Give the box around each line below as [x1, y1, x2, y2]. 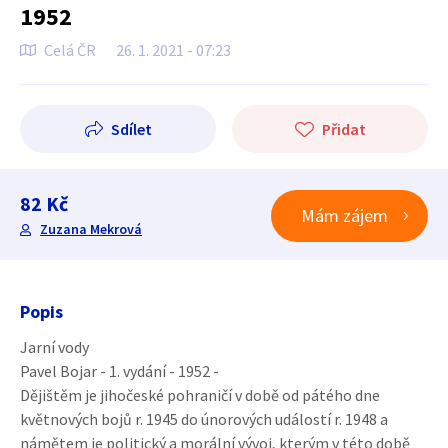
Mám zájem [301, 204, 388, 227]
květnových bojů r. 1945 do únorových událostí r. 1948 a [20, 409, 388, 429]
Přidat [321, 119, 366, 139]
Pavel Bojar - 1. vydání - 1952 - [20, 361, 219, 381]
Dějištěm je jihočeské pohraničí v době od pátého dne [20, 385, 380, 405]
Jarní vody [20, 337, 89, 357]
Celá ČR [44, 40, 96, 60]
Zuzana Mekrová [40, 220, 142, 238]
